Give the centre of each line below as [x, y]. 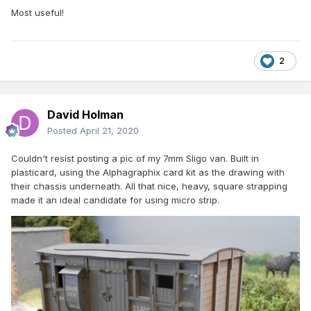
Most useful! [37, 13]
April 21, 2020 [109, 131]
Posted [64, 131]
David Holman [85, 115]
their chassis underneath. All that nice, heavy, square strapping [149, 186]
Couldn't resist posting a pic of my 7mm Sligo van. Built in [135, 159]
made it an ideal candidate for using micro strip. [115, 200]
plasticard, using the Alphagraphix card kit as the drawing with [148, 173]
